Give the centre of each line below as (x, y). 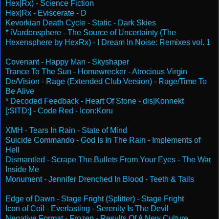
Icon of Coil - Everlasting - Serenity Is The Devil (87, 208)
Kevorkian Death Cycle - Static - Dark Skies (81, 22)
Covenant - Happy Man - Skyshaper (67, 62)
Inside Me (22, 169)
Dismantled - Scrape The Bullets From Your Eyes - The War (108, 159)
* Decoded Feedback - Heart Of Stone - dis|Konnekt (95, 101)
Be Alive (20, 91)
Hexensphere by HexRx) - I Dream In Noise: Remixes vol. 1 (108, 42)
